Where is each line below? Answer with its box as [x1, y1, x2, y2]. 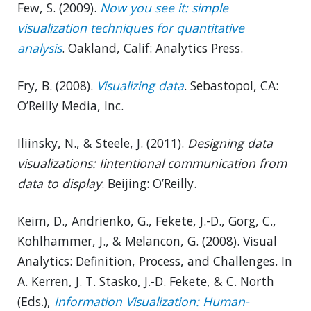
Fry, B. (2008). [17, 77, 96, 94]
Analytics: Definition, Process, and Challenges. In [17, 253, 292, 270]
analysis [17, 40, 62, 57]
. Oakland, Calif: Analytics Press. [62, 40, 243, 57]
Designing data [187, 135, 273, 152]
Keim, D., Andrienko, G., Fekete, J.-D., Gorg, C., [17, 212, 276, 230]
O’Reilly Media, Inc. [17, 97, 124, 115]
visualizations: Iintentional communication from [17, 155, 287, 172]
